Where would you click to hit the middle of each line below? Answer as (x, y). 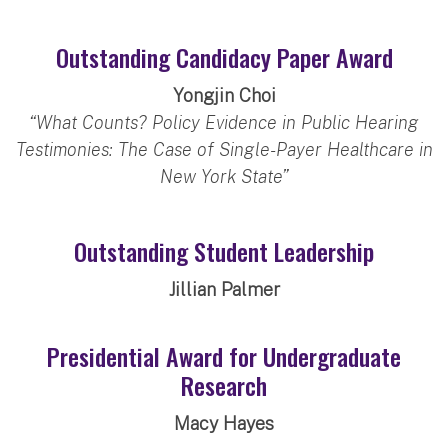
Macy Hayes (224, 423)
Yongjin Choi (224, 95)
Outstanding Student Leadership (224, 250)
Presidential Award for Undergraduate (224, 355)
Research (224, 384)
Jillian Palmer (224, 289)
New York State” (224, 176)
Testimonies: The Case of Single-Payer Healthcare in (224, 149)
